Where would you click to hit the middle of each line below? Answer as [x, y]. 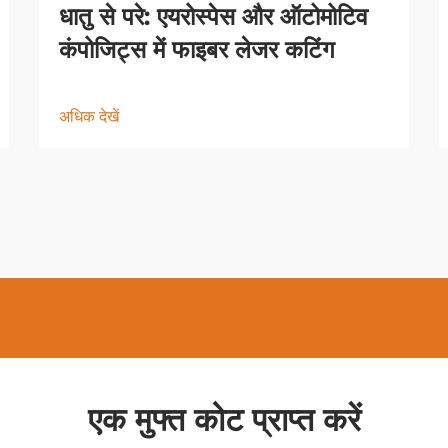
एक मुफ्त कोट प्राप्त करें [224, 419]
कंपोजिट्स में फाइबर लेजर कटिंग [197, 49]
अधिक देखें [89, 116]
